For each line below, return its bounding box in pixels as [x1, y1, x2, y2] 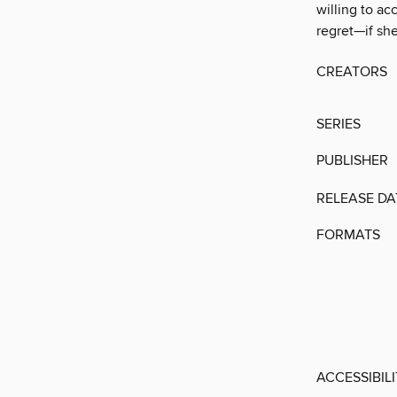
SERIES [316, 115, 361, 134]
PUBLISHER [316, 152, 388, 170]
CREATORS [316, 63, 387, 82]
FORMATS [316, 226, 380, 245]
